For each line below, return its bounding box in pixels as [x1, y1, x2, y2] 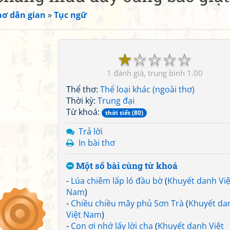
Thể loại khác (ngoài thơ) [100, 84, 195, 95]
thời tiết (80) [105, 108, 143, 117]
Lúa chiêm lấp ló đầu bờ [71, 175, 163, 186]
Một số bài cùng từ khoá [74, 160, 178, 171]
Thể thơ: [66, 84, 100, 95]
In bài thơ [79, 137, 115, 148]
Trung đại [98, 95, 135, 106]
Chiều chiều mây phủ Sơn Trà [71, 198, 184, 209]
